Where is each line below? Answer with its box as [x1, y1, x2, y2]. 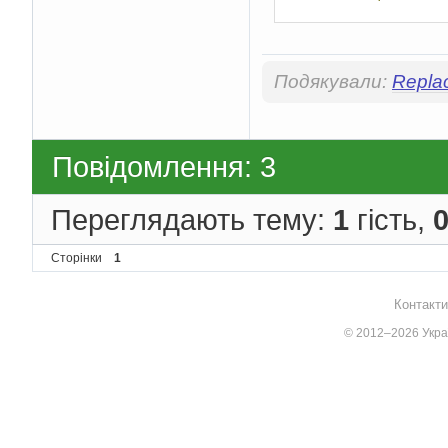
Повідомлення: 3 [52, 150, 276, 184]
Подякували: [274, 71, 392, 93]
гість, [349, 202, 433, 236]
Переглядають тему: [51, 202, 333, 236]
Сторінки [51, 251, 102, 266]
